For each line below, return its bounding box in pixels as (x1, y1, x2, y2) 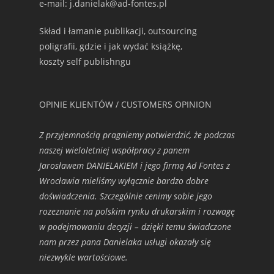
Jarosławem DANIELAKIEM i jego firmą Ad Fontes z (39, 160, 230, 171)
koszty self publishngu (39, 56, 131, 67)
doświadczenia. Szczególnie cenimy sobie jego (39, 190, 212, 202)
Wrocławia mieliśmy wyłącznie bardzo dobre (39, 175, 209, 187)
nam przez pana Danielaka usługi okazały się (39, 236, 211, 248)
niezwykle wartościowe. (39, 251, 128, 263)
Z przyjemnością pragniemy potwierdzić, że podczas (39, 129, 235, 141)
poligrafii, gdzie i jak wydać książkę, (39, 40, 182, 52)
